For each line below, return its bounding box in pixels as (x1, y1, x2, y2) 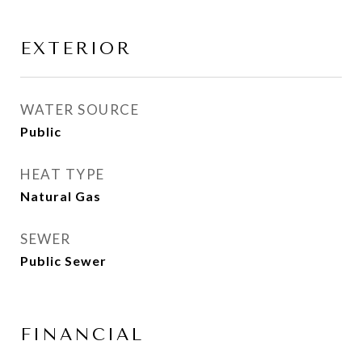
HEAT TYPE (20, 166, 105, 183)
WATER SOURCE (20, 101, 139, 118)
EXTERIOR (20, 39, 132, 58)
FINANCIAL (20, 325, 144, 344)
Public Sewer (20, 253, 107, 268)
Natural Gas (20, 188, 101, 204)
